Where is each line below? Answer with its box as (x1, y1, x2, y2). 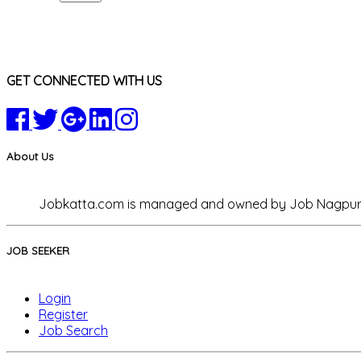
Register (39, 306, 88, 323)
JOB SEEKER (6, 244, 69, 258)
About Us (6, 149, 53, 163)
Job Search (39, 322, 108, 339)
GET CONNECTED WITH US (6, 73, 162, 89)
